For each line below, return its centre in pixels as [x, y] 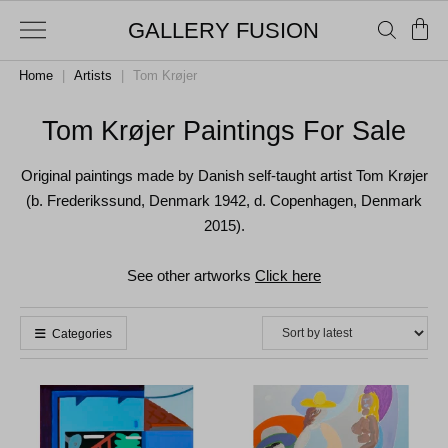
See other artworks [191, 275]
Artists [93, 75]
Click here [288, 275]
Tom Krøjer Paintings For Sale [224, 131]
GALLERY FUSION [224, 30]
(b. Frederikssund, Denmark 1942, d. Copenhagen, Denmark [224, 200]
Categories [82, 334]
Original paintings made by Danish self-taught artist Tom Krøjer [224, 175]
